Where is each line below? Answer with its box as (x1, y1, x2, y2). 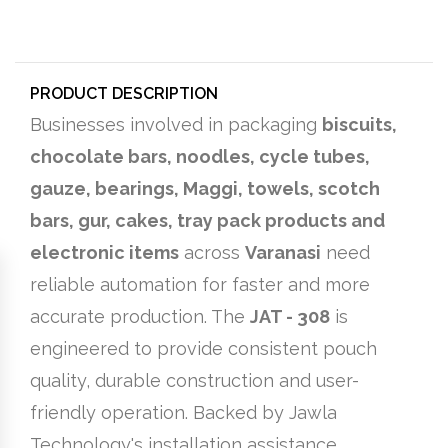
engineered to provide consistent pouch (30, 337, 377, 359)
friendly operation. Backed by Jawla (30, 401, 337, 423)
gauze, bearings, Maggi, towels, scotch (30, 177, 380, 199)
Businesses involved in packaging (30, 113, 322, 135)
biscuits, (322, 113, 397, 135)
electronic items (30, 241, 179, 263)
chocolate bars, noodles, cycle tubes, (30, 145, 370, 167)
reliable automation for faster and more (30, 273, 370, 295)
